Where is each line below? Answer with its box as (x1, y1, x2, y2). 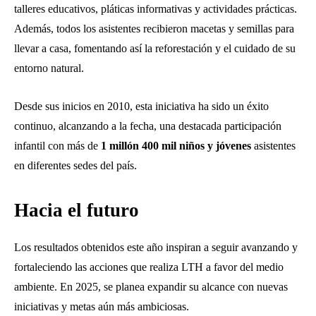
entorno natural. (14, 61, 84, 74)
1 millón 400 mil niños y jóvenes (101, 139, 251, 152)
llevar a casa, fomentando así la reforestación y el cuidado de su (14, 42, 296, 54)
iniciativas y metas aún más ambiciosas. (14, 300, 189, 312)
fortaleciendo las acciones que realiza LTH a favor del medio (14, 260, 284, 273)
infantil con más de (14, 139, 101, 152)
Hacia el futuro (14, 199, 139, 221)
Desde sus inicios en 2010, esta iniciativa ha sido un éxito (14, 99, 269, 112)
